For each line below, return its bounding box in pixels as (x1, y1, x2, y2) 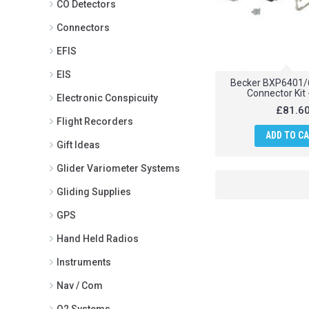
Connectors (57, 21, 110, 33)
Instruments (57, 256, 111, 268)
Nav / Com (57, 279, 103, 291)
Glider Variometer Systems (57, 162, 180, 174)
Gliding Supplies (57, 186, 131, 197)
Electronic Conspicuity (57, 92, 158, 103)
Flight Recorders (57, 115, 133, 127)
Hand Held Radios (57, 232, 139, 244)
